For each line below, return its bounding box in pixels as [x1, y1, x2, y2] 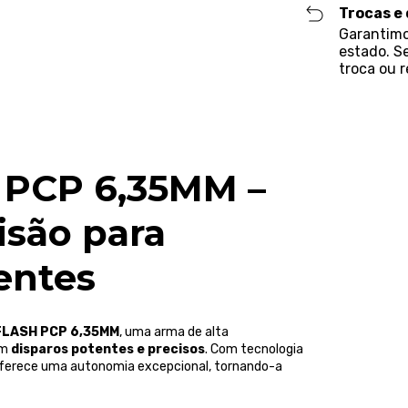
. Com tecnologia [205, 342, 303, 358]
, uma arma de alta [119, 324, 229, 341]
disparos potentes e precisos [11, 342, 205, 358]
